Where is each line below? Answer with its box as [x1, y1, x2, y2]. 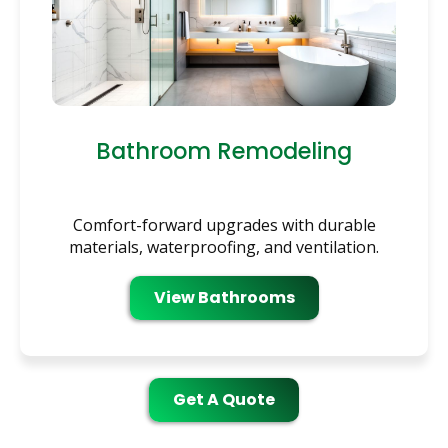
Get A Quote [173, 387, 275, 411]
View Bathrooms [153, 285, 295, 309]
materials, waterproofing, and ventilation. [69, 235, 379, 258]
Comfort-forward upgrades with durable [72, 213, 376, 236]
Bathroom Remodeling [96, 134, 352, 167]
